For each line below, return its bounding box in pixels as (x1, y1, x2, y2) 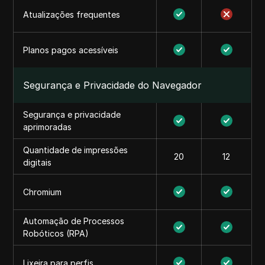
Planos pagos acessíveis (23, 45, 119, 55)
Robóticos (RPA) (23, 228, 89, 238)
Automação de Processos (23, 216, 125, 226)
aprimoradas (23, 122, 72, 132)
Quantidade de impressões (23, 145, 128, 155)
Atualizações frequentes (23, 9, 121, 20)
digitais (23, 157, 52, 167)
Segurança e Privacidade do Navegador (23, 79, 202, 91)
